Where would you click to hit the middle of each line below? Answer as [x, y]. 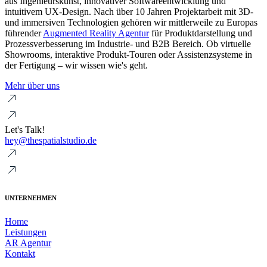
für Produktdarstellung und [201, 33]
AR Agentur [28, 243]
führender [24, 33]
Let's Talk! [25, 129]
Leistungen [26, 232]
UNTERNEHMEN [31, 198]
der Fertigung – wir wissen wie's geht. [76, 65]
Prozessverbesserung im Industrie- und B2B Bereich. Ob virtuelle [128, 44]
